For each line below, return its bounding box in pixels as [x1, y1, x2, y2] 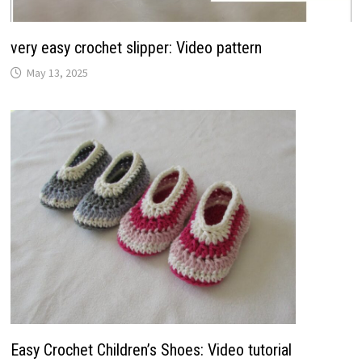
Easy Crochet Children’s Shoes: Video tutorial [10, 339, 292, 360]
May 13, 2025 [26, 65, 88, 81]
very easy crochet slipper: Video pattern [10, 38, 262, 58]
